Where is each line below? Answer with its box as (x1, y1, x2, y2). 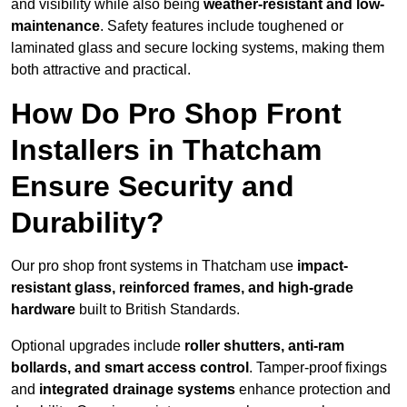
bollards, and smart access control (11, 360, 249, 376)
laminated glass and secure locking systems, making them (11, 40, 384, 56)
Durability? (11, 206, 164, 240)
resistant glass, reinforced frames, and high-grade (11, 280, 353, 296)
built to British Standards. (75, 302, 240, 318)
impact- (297, 258, 348, 274)
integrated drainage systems (39, 382, 235, 398)
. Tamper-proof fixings (249, 360, 387, 376)
